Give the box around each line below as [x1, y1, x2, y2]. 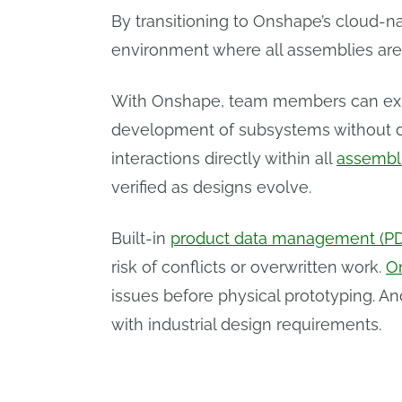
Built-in [111, 229, 170, 248]
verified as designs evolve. [111, 178, 311, 197]
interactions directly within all [111, 149, 336, 168]
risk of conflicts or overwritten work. [111, 258, 386, 276]
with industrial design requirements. [111, 315, 381, 334]
